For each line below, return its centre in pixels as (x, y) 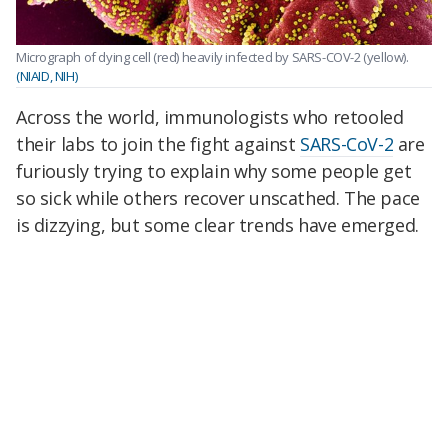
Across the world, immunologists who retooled (210, 116)
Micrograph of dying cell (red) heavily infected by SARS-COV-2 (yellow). (212, 57)
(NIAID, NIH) (47, 76)
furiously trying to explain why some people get (214, 170)
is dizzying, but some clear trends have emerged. (217, 224)
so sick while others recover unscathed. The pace (218, 197)
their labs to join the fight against (158, 143)
